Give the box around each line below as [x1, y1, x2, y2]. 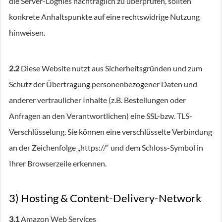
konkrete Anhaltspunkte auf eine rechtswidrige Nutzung [9, 12, 200, 21]
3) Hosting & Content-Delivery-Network [9, 191, 202, 205]
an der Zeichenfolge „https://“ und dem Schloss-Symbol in [9, 143, 203, 152]
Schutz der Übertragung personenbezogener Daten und [9, 79, 197, 89]
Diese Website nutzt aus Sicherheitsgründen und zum [19, 63, 202, 73]
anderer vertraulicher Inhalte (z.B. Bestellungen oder [9, 95, 186, 105]
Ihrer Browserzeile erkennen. [9, 159, 107, 168]
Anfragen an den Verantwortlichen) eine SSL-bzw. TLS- [9, 111, 192, 120]
